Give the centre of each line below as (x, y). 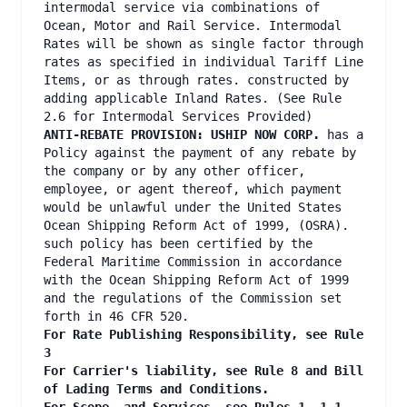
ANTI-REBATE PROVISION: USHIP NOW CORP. (185, 134)
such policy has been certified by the (178, 243)
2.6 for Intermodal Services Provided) (178, 116)
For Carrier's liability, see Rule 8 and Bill (203, 371)
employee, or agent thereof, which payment (193, 189)
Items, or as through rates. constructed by (196, 80)
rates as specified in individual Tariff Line (203, 62)
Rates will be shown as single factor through (203, 44)
